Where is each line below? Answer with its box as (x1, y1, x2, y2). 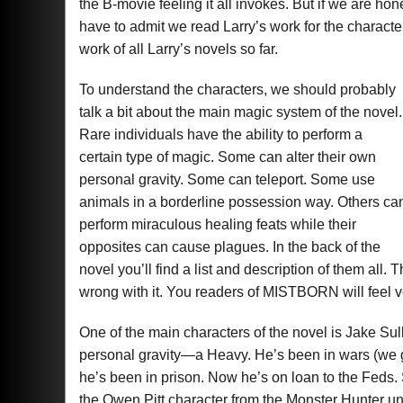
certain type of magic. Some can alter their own (79, 149, 376, 165)
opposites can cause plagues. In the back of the (79, 239, 381, 255)
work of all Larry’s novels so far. (79, 41, 278, 57)
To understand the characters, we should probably (79, 82, 396, 97)
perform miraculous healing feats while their (79, 217, 356, 232)
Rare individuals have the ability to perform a (79, 127, 363, 142)
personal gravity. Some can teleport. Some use (79, 172, 375, 187)
